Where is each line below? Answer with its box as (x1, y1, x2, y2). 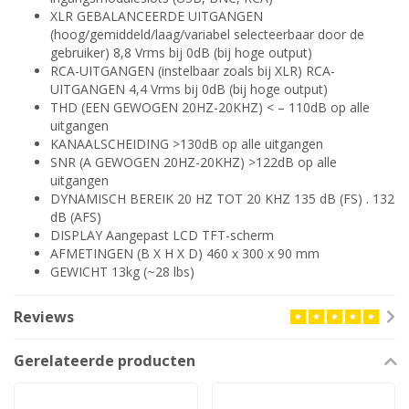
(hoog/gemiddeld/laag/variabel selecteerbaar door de (50, 26, 364, 44)
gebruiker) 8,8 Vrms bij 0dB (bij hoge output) (50, 44, 312, 62)
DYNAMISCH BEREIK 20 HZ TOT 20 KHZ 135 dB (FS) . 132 (50, 190, 394, 208)
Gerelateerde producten (14, 351, 195, 372)
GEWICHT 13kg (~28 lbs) (50, 263, 194, 281)
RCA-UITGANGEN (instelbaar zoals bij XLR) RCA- (50, 62, 335, 80)
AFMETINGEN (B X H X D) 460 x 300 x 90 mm (50, 245, 320, 263)
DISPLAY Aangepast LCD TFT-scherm (50, 226, 274, 245)
